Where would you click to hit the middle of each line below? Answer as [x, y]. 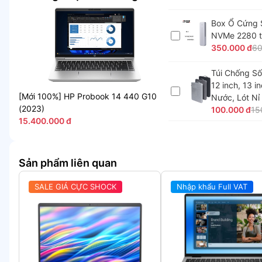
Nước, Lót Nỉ [235, 97]
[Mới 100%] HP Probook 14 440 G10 [88, 96]
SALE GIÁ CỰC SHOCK [75, 187]
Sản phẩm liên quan [68, 163]
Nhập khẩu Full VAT [212, 187]
